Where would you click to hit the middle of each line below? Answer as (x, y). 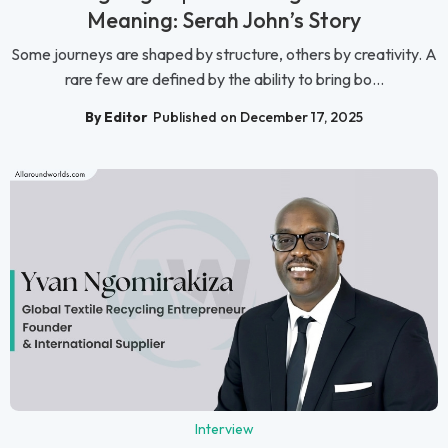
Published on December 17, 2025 (258, 116)
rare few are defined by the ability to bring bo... (224, 79)
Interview (224, 428)
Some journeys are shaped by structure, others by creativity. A (224, 54)
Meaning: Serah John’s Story (224, 20)
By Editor (116, 116)
